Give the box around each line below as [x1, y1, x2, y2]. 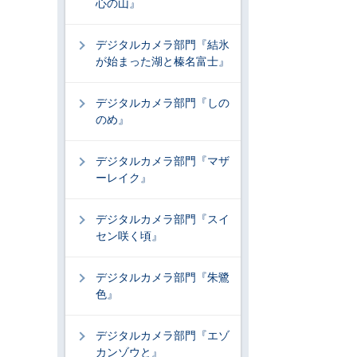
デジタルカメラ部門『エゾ [96, 329, 229, 342]
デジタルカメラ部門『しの [96, 96, 229, 109]
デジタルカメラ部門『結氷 [96, 38, 229, 51]
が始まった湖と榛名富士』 [96, 55, 229, 68]
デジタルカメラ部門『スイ [96, 213, 229, 226]
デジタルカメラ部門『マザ [96, 155, 229, 167]
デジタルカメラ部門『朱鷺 [96, 271, 229, 284]
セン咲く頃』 [96, 229, 163, 242]
